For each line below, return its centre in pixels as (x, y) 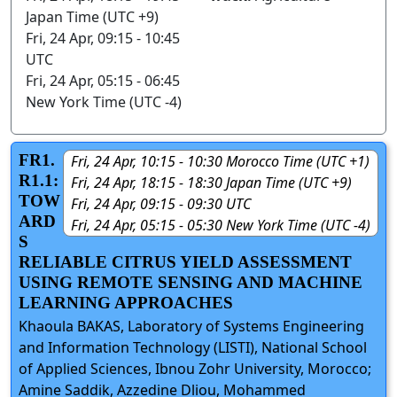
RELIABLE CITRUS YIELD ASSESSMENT (185, 261)
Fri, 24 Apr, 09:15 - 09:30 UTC (161, 203)
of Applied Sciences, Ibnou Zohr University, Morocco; (195, 368)
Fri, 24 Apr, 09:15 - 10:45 (103, 38)
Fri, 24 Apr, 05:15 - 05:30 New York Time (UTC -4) (221, 225)
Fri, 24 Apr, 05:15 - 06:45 (103, 80)
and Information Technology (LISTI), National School (193, 347)
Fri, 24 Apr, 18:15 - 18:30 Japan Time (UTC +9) (211, 182)
